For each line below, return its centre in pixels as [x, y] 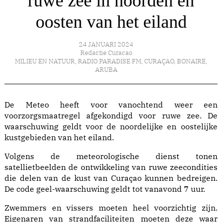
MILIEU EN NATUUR [45, 61]
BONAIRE [191, 61]
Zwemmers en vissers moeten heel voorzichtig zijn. [111, 208]
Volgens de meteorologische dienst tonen [111, 156]
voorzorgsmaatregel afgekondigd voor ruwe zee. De [111, 116]
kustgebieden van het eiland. [59, 138]
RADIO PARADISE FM [110, 61]
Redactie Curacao [106, 53]
